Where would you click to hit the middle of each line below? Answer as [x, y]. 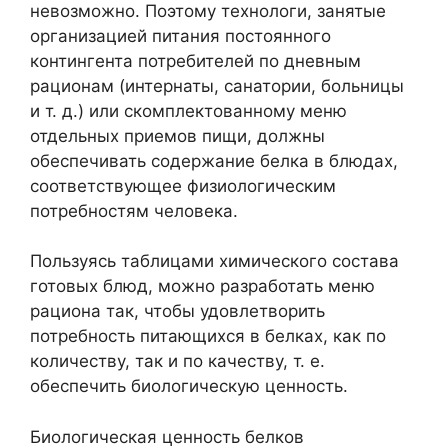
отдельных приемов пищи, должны [177, 135]
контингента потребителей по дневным [195, 60]
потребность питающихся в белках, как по [208, 336]
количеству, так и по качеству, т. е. [177, 361]
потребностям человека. [134, 210]
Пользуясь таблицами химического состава [214, 261]
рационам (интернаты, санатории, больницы [217, 85]
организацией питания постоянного [180, 35]
